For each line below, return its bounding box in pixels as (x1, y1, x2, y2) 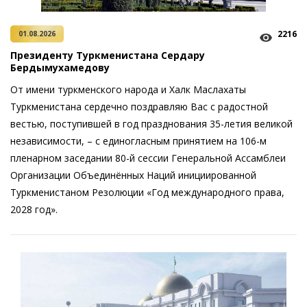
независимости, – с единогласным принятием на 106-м (10, 134, 267, 147)
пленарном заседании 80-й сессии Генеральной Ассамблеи (10, 151, 286, 164)
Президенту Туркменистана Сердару (10, 49, 205, 62)
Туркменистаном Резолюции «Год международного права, (10, 186, 284, 199)
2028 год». (10, 203, 58, 216)
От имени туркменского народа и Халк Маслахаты (10, 83, 246, 96)
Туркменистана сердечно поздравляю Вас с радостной (10, 100, 268, 113)
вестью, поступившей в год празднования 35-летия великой (10, 117, 293, 130)
